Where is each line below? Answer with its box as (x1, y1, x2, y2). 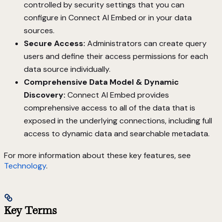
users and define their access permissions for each (24, 51, 208, 61)
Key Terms (4, 203, 57, 217)
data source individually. (24, 63, 111, 74)
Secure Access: (24, 38, 85, 49)
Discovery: (24, 89, 65, 100)
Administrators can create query (85, 38, 207, 49)
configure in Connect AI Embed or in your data (24, 12, 192, 23)
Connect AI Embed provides (65, 89, 169, 100)
